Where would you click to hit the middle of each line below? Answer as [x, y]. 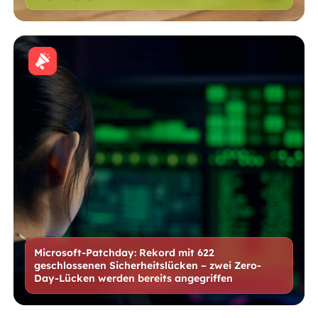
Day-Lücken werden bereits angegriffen [134, 278]
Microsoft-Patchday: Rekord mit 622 [125, 253]
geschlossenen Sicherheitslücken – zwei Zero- [148, 265]
